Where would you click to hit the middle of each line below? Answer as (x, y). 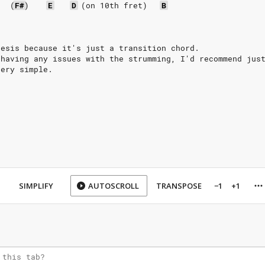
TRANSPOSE (179, 186)
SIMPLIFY (36, 186)
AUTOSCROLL (114, 186)
